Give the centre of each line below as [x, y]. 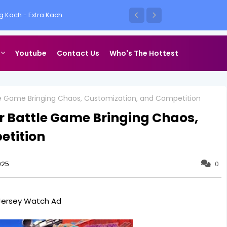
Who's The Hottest [144, 53]
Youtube [31, 53]
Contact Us [78, 53]
